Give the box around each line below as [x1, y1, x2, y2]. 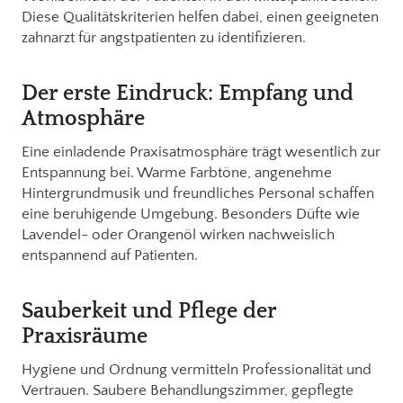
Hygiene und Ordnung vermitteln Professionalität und [22, 361, 372, 378]
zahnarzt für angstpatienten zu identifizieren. [22, 29, 306, 46]
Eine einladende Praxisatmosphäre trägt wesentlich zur [22, 143, 381, 160]
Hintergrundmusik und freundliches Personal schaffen [22, 184, 374, 201]
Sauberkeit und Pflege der [22, 299, 276, 323]
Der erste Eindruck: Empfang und [22, 81, 354, 105]
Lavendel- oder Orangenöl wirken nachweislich [22, 226, 335, 243]
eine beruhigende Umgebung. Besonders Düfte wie [22, 205, 360, 222]
